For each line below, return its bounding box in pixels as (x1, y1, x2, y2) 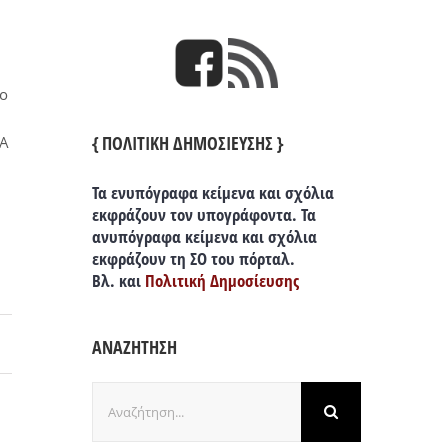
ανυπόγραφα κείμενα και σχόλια (91, 225, 317, 249)
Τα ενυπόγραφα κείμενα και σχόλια (91, 181, 334, 205)
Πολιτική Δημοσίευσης (144, 269, 299, 293)
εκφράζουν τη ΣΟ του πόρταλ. (91, 247, 295, 271)
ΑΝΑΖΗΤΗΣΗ (91, 335, 177, 360)
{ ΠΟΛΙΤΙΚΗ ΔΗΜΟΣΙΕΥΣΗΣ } (91, 131, 283, 155)
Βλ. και (91, 269, 145, 293)
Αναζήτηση (90, 383, 168, 404)
